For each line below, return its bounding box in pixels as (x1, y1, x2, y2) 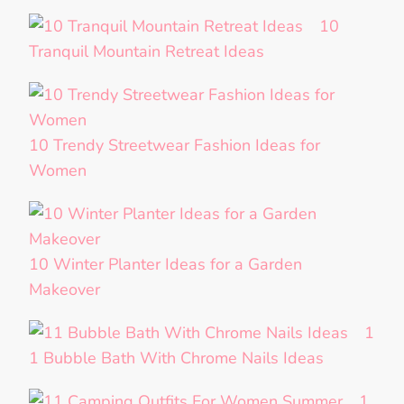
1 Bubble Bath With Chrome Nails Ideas (29, 347, 324, 370)
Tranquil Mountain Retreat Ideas (29, 41, 264, 63)
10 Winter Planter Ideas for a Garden (29, 253, 302, 276)
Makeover (29, 279, 100, 301)
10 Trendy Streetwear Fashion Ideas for (29, 134, 320, 157)
